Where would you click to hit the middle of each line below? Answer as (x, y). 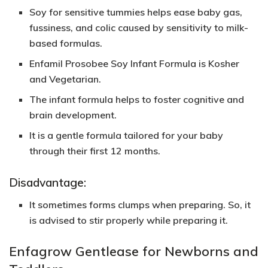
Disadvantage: (48, 182)
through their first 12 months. (95, 151)
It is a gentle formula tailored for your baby (127, 135)
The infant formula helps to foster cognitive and (137, 100)
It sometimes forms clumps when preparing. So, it (140, 204)
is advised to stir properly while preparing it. (129, 220)
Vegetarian (74, 79)
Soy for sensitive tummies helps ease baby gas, (136, 12)
